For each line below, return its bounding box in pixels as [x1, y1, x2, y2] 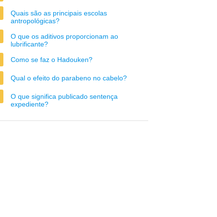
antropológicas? [11, 17, 60, 25]
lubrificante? [11, 40, 48, 48]
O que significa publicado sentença [11, 93, 118, 100]
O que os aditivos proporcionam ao [11, 32, 118, 40]
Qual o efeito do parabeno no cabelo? [11, 74, 127, 82]
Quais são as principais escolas [11, 9, 107, 17]
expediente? [11, 100, 48, 108]
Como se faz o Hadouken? [11, 56, 93, 63]
